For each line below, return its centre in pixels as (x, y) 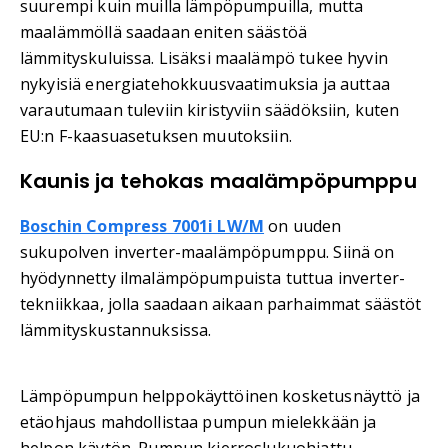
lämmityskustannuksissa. (116, 329)
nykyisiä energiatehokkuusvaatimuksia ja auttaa (205, 83)
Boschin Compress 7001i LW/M (142, 225)
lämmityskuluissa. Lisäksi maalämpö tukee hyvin (204, 57)
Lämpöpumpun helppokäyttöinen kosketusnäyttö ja (220, 395)
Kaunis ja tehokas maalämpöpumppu (218, 180)
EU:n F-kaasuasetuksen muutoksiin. (156, 135)
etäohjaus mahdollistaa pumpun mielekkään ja (198, 421)
